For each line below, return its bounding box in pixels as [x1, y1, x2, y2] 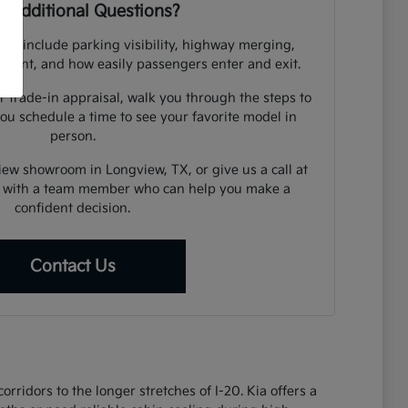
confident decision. [15, 200, 131, 217]
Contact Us [29, 257, 116, 277]
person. [49, 128, 96, 145]
